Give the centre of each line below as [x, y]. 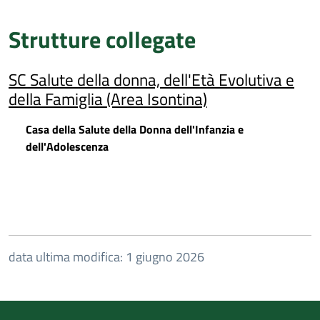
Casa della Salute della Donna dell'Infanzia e [135, 129]
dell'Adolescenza [67, 146]
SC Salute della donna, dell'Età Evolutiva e [151, 79]
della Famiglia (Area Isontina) [108, 99]
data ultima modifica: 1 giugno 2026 [106, 257]
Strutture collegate [102, 39]
